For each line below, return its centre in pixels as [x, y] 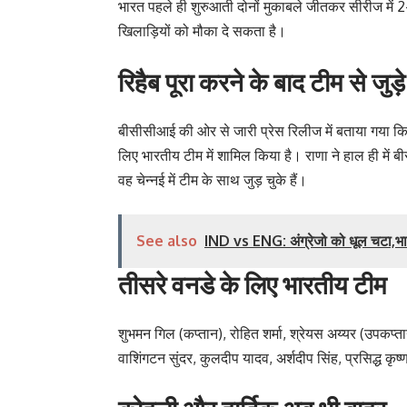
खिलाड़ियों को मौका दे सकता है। [202, 30]
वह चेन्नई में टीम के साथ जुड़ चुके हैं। [213, 179]
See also [167, 240]
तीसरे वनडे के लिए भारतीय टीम [253, 283]
